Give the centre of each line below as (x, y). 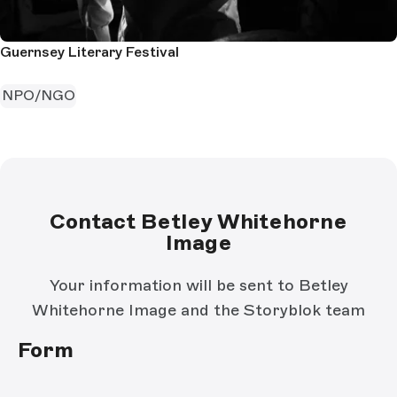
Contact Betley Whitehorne (198, 221)
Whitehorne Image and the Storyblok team (198, 310)
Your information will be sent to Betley (198, 285)
